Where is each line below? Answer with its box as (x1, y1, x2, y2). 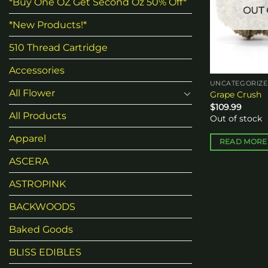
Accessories (9, 65, 65, 77)
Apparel (9, 133, 46, 145)
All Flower (9, 87, 55, 99)
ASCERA (9, 156, 48, 167)
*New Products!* (9, 19, 87, 31)
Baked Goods (9, 224, 73, 236)
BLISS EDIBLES (9, 246, 81, 258)
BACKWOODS (9, 201, 75, 213)
